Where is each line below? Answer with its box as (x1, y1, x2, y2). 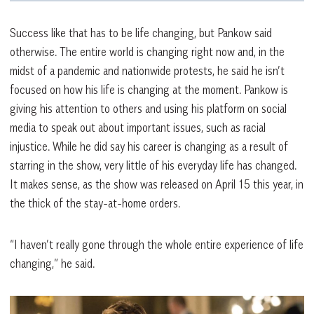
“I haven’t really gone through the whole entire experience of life (10, 237, 303, 252)
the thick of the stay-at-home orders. (10, 196, 180, 210)
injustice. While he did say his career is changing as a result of (10, 139, 288, 153)
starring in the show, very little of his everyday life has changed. (10, 158, 296, 172)
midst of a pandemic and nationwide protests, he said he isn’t (10, 63, 285, 78)
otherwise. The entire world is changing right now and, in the (10, 44, 285, 59)
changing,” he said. (10, 256, 95, 271)
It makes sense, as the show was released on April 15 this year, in (10, 177, 303, 191)
